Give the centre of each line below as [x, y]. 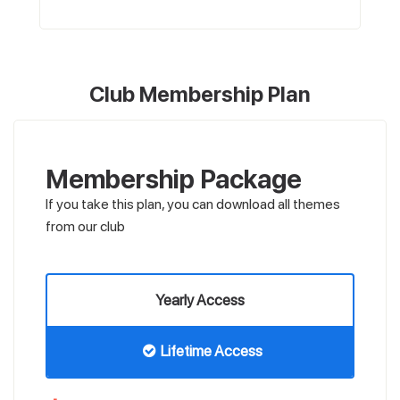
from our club [85, 227]
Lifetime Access [211, 351]
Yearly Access [200, 300]
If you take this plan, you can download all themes [193, 204]
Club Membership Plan [200, 95]
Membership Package [174, 179]
